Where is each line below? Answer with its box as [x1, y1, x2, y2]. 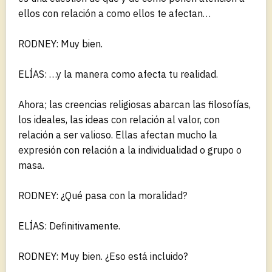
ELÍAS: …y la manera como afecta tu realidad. [18, 67, 218, 80]
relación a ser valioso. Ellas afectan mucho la [18, 128, 217, 141]
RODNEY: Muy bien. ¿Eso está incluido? [18, 250, 188, 262]
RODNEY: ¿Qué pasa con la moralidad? [18, 189, 187, 202]
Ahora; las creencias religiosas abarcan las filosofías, [18, 98, 251, 110]
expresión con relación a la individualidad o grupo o [18, 143, 242, 156]
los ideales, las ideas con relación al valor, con [18, 113, 220, 126]
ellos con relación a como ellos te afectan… [18, 7, 211, 19]
